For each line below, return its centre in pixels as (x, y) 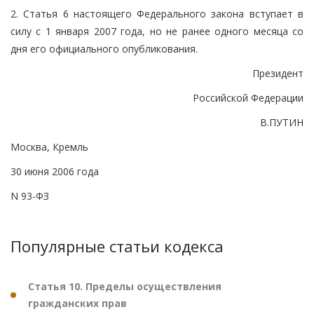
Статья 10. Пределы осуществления (125, 286)
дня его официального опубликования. (104, 48)
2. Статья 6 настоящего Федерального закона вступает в (157, 13)
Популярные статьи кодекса (117, 246)
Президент (278, 73)
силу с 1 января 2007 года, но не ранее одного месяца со (157, 31)
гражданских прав (77, 303)
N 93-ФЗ (30, 196)
